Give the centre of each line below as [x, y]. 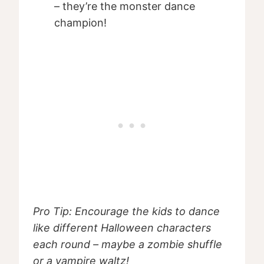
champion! [80, 23]
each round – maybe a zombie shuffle [128, 245]
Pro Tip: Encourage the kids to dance [126, 212]
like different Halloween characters [122, 228]
